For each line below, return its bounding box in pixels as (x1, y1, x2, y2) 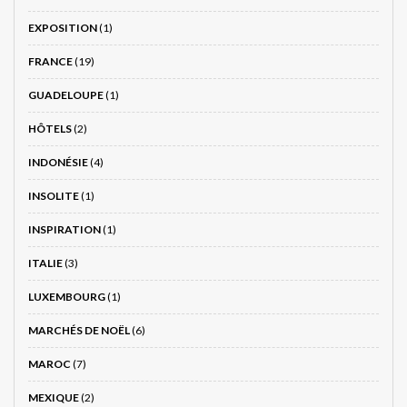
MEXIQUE (28, 390, 79, 404)
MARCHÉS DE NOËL (28, 323, 130, 337)
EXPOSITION (28, 20, 97, 35)
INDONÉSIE (28, 154, 88, 169)
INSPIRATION (28, 222, 101, 236)
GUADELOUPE (28, 87, 104, 102)
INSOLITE (28, 188, 79, 203)
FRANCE (28, 54, 73, 68)
